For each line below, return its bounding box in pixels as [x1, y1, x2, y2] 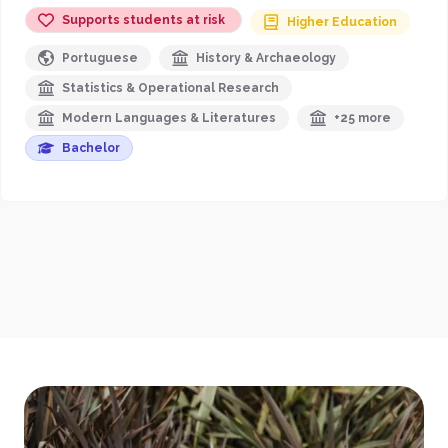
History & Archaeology [196, 50, 336, 65]
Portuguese [62, 50, 138, 65]
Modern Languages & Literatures [62, 110, 276, 125]
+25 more [334, 110, 391, 125]
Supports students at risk [62, 12, 225, 27]
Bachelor [62, 140, 120, 155]
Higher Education [287, 14, 397, 29]
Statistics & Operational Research [62, 80, 279, 95]
